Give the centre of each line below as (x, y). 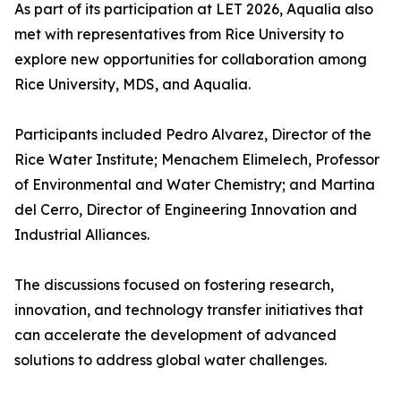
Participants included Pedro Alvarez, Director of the (193, 135)
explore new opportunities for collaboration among (191, 60)
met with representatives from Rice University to (179, 34)
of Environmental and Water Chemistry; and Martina (195, 185)
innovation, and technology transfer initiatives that (189, 310)
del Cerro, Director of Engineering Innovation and (186, 210)
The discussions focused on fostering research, (174, 285)
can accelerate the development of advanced (175, 335)
